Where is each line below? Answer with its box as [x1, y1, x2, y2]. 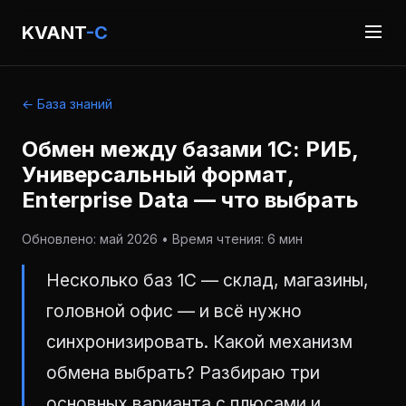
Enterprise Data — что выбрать [22, 187, 359, 213]
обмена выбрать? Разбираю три [46, 362, 320, 383]
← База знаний [22, 96, 112, 111]
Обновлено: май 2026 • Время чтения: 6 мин [22, 231, 303, 246]
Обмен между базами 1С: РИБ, [22, 136, 358, 162]
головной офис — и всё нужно [46, 300, 302, 322]
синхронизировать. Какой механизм [46, 331, 353, 353]
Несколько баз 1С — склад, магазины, [46, 269, 369, 291]
